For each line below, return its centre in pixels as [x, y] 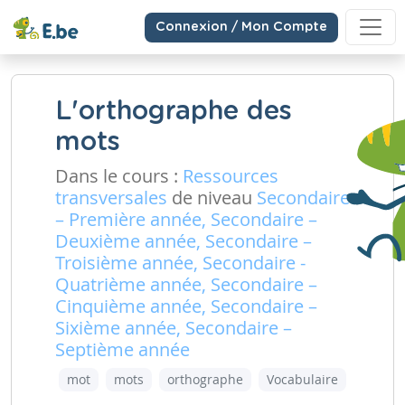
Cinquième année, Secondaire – [186, 306]
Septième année [122, 349]
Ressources [231, 176]
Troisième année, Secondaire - [180, 263]
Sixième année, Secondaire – [174, 328]
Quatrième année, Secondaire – [186, 284]
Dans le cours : [119, 176]
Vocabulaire [302, 379]
